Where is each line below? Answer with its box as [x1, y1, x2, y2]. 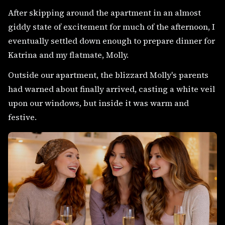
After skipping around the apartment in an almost [8, 7, 201, 18]
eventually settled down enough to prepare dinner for [8, 35, 215, 46]
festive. [8, 111, 37, 123]
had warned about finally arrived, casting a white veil [8, 83, 215, 94]
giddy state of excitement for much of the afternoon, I [8, 21, 215, 32]
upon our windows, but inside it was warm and [8, 97, 189, 108]
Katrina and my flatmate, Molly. [8, 49, 129, 60]
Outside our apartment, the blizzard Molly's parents [8, 69, 208, 80]
